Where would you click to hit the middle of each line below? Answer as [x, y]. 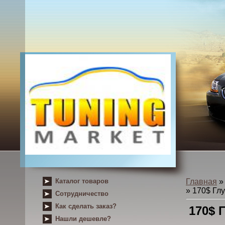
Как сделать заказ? [86, 206]
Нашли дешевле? [83, 219]
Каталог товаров [82, 181]
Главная [201, 182]
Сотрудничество [82, 194]
